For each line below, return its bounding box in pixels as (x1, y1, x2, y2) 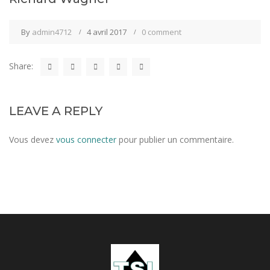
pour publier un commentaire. (116, 134, 234, 145)
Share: (9, 60, 33, 72)
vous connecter (56, 134, 116, 145)
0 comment (142, 27, 181, 37)
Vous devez (9, 134, 56, 145)
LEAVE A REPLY (9, 104, 102, 118)
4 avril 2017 (87, 27, 127, 37)
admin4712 (32, 27, 72, 37)
